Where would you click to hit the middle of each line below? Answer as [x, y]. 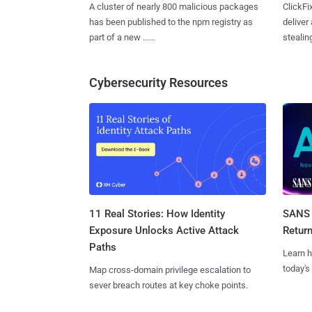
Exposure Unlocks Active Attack [164, 231]
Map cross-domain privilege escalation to [170, 270]
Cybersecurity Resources [158, 82]
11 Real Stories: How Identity [157, 214]
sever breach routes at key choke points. [169, 286]
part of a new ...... [122, 37]
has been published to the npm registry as [171, 22]
